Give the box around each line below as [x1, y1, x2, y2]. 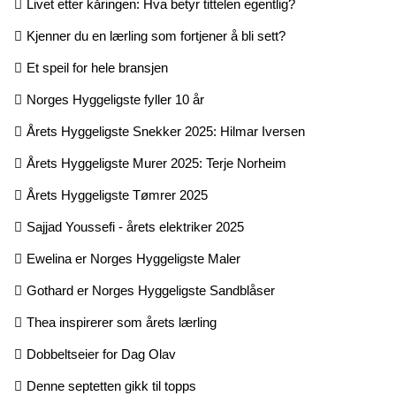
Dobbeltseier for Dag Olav [27, 346, 176, 362]
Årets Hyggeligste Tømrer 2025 [27, 187, 208, 202]
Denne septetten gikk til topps [27, 377, 196, 393]
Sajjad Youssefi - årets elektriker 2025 [27, 218, 244, 234]
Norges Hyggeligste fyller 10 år [27, 91, 204, 107]
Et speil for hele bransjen [27, 59, 168, 75]
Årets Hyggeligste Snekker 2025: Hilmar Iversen [27, 123, 305, 139]
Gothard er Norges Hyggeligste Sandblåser [27, 282, 275, 298]
